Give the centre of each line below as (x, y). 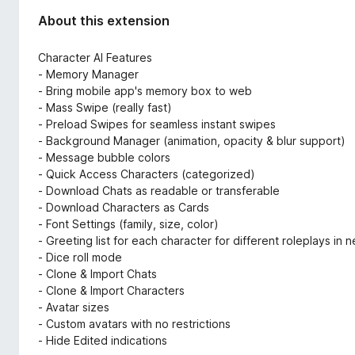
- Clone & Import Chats (97, 273)
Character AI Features (95, 57)
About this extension (104, 20)
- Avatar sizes (74, 307)
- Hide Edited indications (103, 340)
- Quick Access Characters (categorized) (147, 174)
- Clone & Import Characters (111, 290)
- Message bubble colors (104, 157)
